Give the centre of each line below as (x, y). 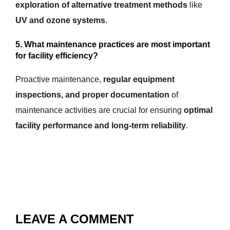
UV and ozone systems (60, 21)
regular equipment (139, 80)
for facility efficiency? (57, 56)
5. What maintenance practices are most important (113, 45)
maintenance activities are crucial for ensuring (100, 110)
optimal (198, 110)
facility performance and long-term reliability (101, 126)
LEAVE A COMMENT (75, 219)
